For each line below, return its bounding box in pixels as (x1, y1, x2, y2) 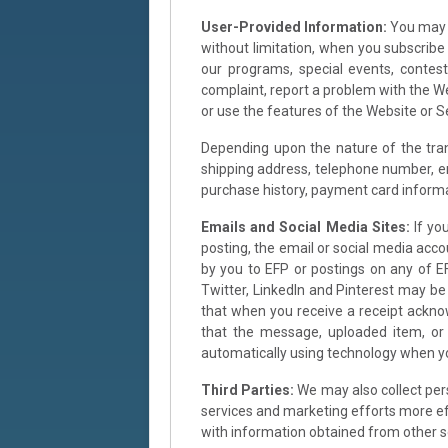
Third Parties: (201, 381, 295, 398)
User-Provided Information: (201, 18, 388, 35)
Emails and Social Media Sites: (201, 218, 410, 235)
